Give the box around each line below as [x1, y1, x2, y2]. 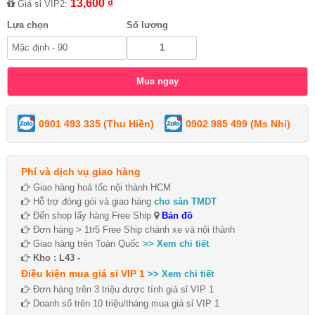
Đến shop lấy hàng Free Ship [30, 210, 154, 221]
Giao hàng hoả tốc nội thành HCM [30, 181, 171, 193]
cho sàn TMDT [154, 195, 217, 207]
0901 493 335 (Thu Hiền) [39, 117, 154, 129]
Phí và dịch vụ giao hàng [21, 165, 141, 177]
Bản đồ [159, 210, 193, 221]
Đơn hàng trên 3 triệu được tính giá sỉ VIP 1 [30, 283, 214, 295]
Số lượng [127, 19, 168, 30]
